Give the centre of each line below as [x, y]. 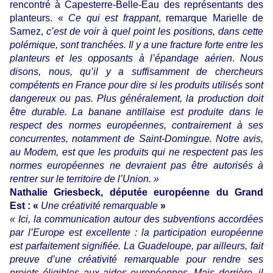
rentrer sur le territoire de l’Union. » [84, 179]
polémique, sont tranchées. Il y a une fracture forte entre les [136, 44]
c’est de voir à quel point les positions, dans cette [155, 31]
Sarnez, [28, 31]
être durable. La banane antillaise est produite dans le [136, 112]
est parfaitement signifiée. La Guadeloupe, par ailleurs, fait [136, 246]
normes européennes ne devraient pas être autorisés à [136, 165]
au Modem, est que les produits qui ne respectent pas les [136, 152]
